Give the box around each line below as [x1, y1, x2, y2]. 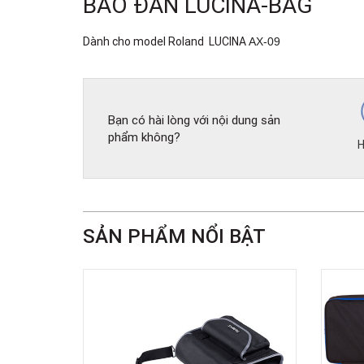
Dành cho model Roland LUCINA [83, 34, 249, 50]
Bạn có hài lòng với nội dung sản [108, 112, 280, 128]
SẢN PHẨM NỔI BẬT [83, 224, 266, 249]
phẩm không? [108, 129, 180, 145]
